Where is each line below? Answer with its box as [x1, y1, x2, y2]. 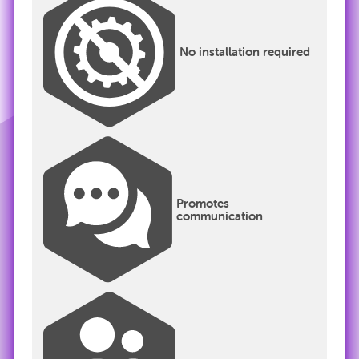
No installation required [179, 44, 311, 60]
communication [176, 208, 264, 224]
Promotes [176, 195, 230, 211]
